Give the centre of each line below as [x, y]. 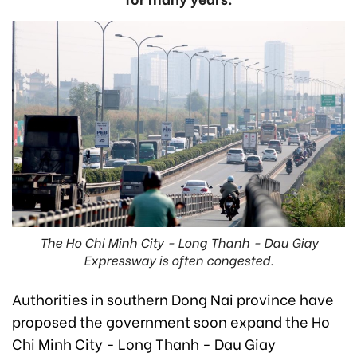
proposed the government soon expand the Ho [171, 321]
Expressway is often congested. [178, 260]
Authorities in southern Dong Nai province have [173, 299]
